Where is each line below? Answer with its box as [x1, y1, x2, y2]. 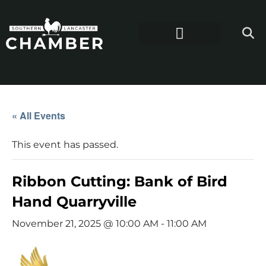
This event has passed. [12, 138, 118, 150]
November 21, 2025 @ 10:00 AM [12, 217, 159, 229]
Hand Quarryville [12, 192, 137, 210]
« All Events [12, 108, 65, 122]
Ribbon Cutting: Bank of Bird [12, 172, 227, 190]
